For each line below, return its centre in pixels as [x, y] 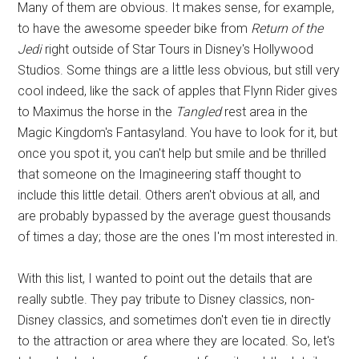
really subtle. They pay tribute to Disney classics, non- [167, 299]
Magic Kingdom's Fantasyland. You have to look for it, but [178, 133]
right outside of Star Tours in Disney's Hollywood [178, 49]
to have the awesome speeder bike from [135, 28]
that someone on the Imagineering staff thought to [160, 174]
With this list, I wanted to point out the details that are [165, 278]
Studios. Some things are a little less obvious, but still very [179, 70]
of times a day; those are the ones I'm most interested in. [178, 237]
